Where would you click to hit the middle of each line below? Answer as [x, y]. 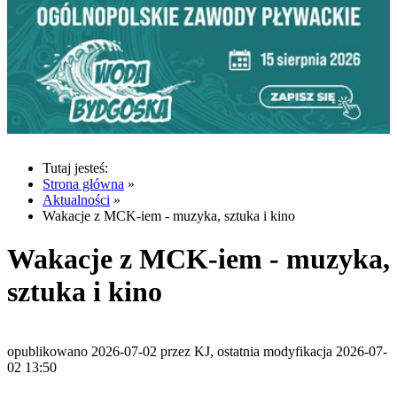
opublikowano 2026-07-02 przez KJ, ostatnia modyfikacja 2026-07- [197, 351]
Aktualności [76, 199]
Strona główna [83, 183]
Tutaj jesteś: [75, 167]
